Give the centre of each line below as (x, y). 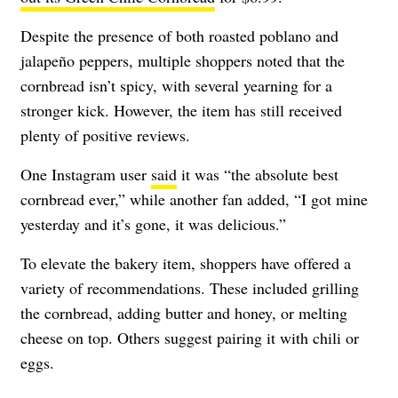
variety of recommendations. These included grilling (190, 287)
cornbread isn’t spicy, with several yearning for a (176, 85)
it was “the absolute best (258, 174)
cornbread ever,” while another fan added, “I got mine (194, 199)
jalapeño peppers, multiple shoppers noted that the (183, 60)
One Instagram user (86, 174)
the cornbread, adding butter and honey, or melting (184, 312)
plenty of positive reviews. (105, 135)
